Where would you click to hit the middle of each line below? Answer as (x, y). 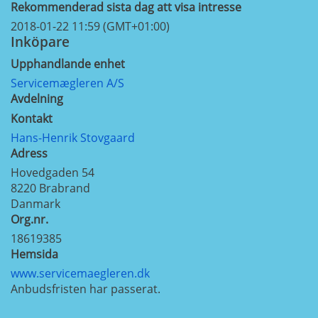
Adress (29, 153)
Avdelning (37, 98)
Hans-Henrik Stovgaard (73, 137)
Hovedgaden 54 (53, 172)
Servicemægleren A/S (67, 83)
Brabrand (65, 188)
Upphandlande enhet (68, 64)
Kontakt (32, 118)
